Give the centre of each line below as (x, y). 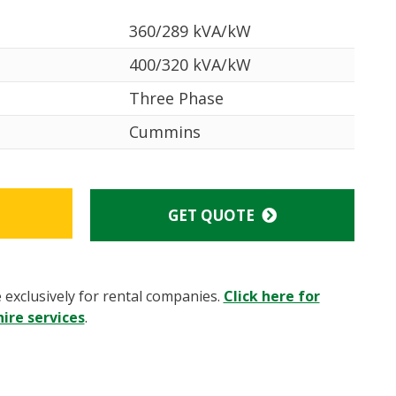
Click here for (271, 297)
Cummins (164, 132)
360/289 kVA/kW (190, 31)
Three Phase (176, 99)
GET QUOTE (212, 216)
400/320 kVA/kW (190, 65)
